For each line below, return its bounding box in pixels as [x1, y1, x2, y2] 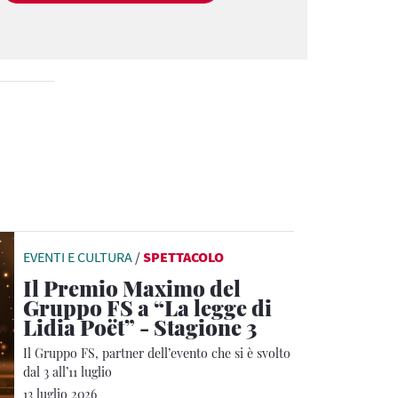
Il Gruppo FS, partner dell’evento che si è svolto [23, 344, 291, 362]
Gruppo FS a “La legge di [23, 292, 272, 322]
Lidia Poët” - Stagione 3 [23, 312, 257, 341]
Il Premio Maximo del [23, 273, 241, 302]
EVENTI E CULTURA [23, 247, 132, 266]
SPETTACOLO [143, 247, 224, 266]
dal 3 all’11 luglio [23, 362, 112, 380]
